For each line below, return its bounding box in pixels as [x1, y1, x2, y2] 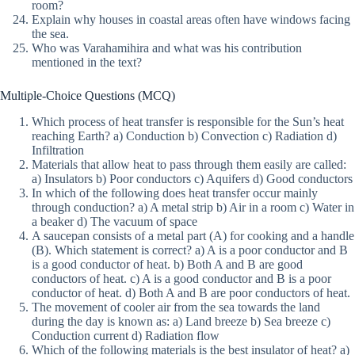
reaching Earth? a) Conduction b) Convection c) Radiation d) [32, 128, 337, 143]
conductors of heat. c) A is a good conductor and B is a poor [32, 271, 331, 285]
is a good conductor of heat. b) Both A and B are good [32, 257, 303, 271]
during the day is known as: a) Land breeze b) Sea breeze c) [32, 314, 330, 328]
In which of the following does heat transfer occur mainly [32, 185, 318, 200]
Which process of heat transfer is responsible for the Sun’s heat [32, 114, 344, 128]
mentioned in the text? [32, 55, 142, 70]
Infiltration [32, 143, 84, 157]
